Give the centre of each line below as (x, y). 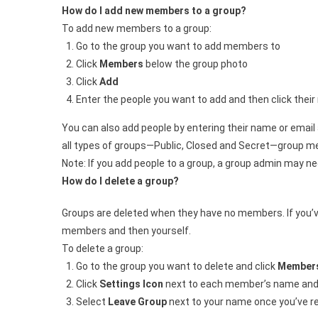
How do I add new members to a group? (154, 11)
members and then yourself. (126, 231)
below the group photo (196, 64)
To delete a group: (103, 248)
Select (92, 302)
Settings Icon (131, 284)
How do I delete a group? (120, 181)
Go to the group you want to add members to (178, 46)
